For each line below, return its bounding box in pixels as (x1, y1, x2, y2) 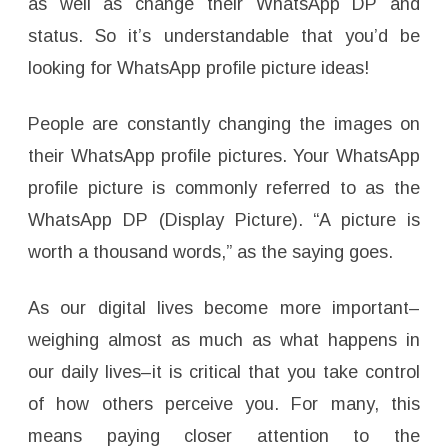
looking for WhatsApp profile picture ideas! (28, 58, 369, 79)
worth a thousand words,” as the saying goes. (28, 242, 393, 263)
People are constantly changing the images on (28, 114, 420, 135)
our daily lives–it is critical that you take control (28, 362, 420, 383)
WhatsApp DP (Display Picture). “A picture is (28, 210, 420, 231)
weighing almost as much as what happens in (28, 330, 420, 351)
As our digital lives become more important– (28, 298, 420, 319)
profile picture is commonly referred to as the (28, 178, 420, 199)
